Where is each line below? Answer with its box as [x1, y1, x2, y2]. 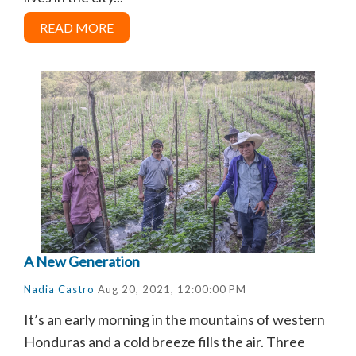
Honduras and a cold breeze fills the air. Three [24, 332, 305, 350]
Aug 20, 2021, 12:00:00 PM [95, 282, 246, 296]
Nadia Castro [24, 282, 95, 296]
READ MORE [40, 19, 114, 35]
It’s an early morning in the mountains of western [24, 310, 325, 328]
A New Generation [24, 252, 140, 270]
